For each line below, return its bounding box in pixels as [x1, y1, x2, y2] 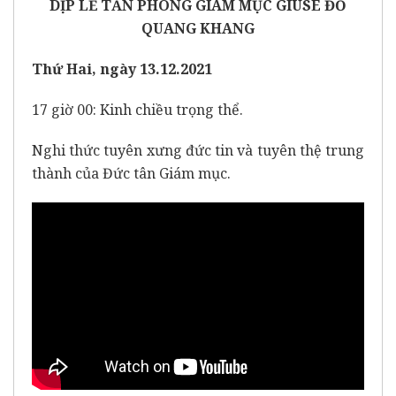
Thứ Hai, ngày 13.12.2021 [32, 58, 212, 79]
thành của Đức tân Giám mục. [32, 163, 231, 183]
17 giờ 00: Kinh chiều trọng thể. [32, 99, 243, 119]
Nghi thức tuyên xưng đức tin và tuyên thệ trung [32, 140, 364, 160]
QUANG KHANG [141, 18, 255, 38]
